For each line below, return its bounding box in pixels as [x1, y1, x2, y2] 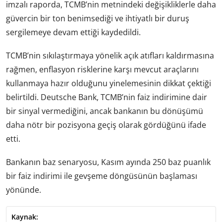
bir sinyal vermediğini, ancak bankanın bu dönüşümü [6, 105, 203, 116]
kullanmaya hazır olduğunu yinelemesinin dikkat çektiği [6, 77, 211, 89]
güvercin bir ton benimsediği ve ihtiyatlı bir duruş [6, 12, 189, 24]
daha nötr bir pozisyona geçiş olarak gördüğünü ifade [6, 119, 206, 130]
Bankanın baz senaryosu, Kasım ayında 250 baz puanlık [6, 157, 211, 168]
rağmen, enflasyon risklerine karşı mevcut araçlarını [6, 63, 199, 75]
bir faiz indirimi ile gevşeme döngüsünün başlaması [6, 170, 197, 182]
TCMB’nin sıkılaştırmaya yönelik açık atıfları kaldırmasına [6, 50, 214, 61]
